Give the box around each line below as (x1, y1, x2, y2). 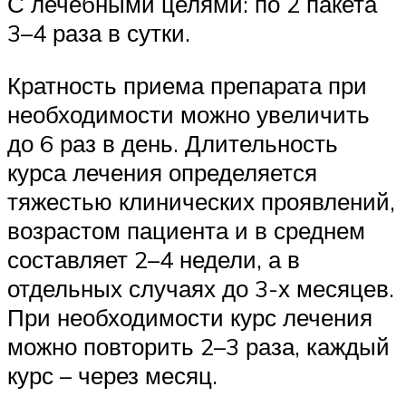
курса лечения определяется (7, 157, 317, 187)
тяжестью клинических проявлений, (7, 186, 395, 216)
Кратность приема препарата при (7, 70, 367, 100)
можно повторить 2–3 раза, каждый (7, 331, 390, 361)
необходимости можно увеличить (7, 99, 370, 129)
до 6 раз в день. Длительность (7, 128, 338, 158)
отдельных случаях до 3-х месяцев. (7, 273, 394, 303)
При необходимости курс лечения (7, 302, 372, 332)
